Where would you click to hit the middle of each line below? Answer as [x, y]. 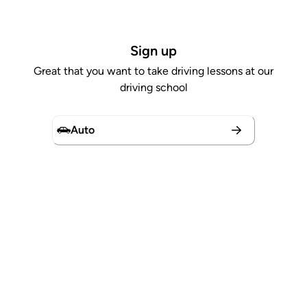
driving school [153, 87]
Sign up [153, 51]
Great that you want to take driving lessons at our [153, 71]
